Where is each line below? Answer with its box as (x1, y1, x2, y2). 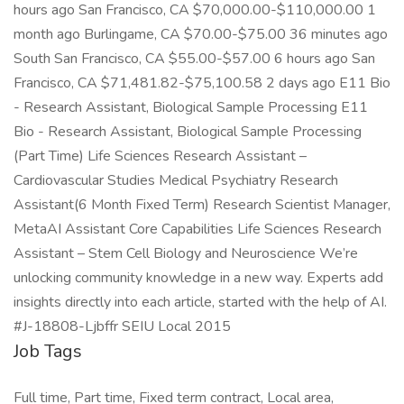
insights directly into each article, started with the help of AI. (14, 292, 387, 312)
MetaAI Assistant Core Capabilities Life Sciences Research (14, 219, 381, 239)
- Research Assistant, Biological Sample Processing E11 (14, 97, 368, 117)
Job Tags (14, 339, 82, 363)
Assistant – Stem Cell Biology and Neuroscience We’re (14, 243, 358, 263)
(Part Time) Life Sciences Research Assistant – (14, 146, 307, 166)
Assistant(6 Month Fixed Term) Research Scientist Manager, (14, 195, 390, 215)
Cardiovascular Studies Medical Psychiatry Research (14, 170, 338, 190)
